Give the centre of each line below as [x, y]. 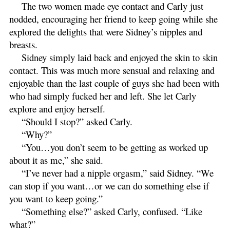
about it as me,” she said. [56, 160]
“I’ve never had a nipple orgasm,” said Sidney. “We [118, 172]
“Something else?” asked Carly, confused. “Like [112, 211]
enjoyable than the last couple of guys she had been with [114, 83]
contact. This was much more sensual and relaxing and [112, 70]
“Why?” [37, 134]
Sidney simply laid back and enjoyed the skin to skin [120, 57]
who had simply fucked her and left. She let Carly [103, 95]
